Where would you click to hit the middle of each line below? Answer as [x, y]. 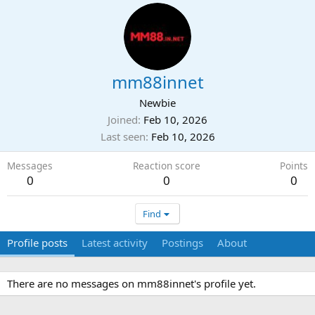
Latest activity [115, 243]
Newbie [157, 103]
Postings [182, 243]
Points [294, 166]
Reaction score [166, 166]
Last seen [123, 136]
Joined [123, 120]
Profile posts [37, 243]
